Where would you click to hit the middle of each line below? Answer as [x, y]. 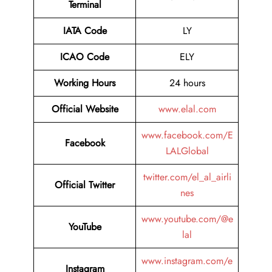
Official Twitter [85, 185]
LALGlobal [187, 151]
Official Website [85, 109]
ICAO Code [85, 57]
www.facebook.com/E [187, 135]
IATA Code [85, 31]
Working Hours [85, 83]
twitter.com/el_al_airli [187, 177]
